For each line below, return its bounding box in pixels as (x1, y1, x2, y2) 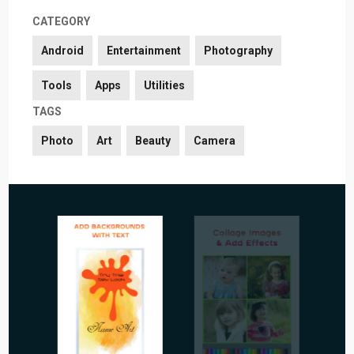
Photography (204, 43, 273, 57)
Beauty (135, 134, 171, 147)
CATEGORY (32, 14, 91, 28)
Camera (194, 134, 236, 147)
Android (41, 43, 85, 57)
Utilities (144, 78, 186, 92)
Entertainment (107, 43, 182, 57)
